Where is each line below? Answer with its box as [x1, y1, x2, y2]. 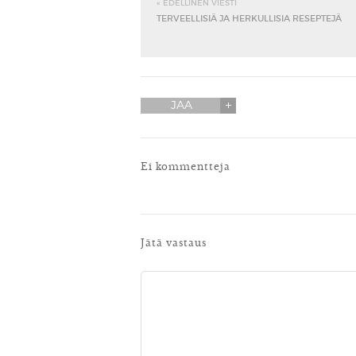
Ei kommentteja [141, 157, 230, 173]
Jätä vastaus [141, 234, 207, 250]
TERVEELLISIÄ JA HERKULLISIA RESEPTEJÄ [157, 14, 342, 23]
